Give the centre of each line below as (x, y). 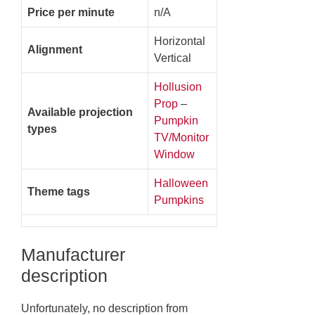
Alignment (55, 50)
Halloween (181, 184)
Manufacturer (73, 255)
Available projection (80, 112)
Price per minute (71, 13)
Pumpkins (179, 200)
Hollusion (178, 87)
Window (174, 155)
